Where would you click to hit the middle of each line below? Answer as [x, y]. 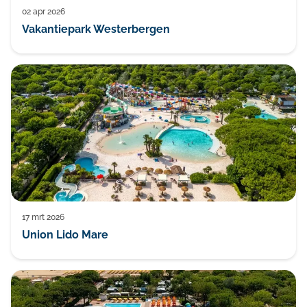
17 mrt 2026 [43, 217]
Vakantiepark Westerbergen [96, 29]
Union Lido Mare [65, 235]
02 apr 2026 [44, 12]
